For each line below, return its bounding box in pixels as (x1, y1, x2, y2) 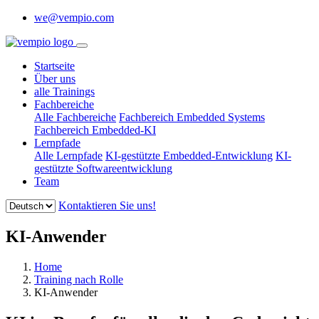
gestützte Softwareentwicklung (34, 162, 172, 174)
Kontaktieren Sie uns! (58, 199, 156, 211)
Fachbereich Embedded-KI (34, 124, 156, 136)
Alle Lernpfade (34, 150, 103, 162)
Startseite (34, 60, 75, 72)
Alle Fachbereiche (34, 111, 116, 123)
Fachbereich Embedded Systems (119, 111, 265, 123)
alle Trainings (34, 85, 95, 98)
